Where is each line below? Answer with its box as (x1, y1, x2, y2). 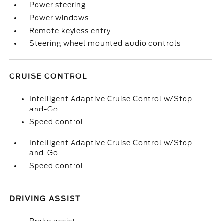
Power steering (29, 1, 86, 9)
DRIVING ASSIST (9, 195, 82, 203)
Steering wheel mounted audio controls (29, 39, 181, 47)
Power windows (29, 14, 89, 22)
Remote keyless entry (29, 27, 111, 35)
